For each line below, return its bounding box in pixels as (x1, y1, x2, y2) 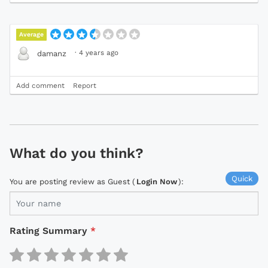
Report (73, 81, 96, 90)
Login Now (136, 177, 177, 187)
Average (19, 31, 44, 39)
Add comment (16, 81, 65, 90)
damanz (37, 48, 66, 58)
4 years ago (79, 48, 118, 57)
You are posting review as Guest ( (10, 177, 135, 187)
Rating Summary (10, 225, 87, 237)
